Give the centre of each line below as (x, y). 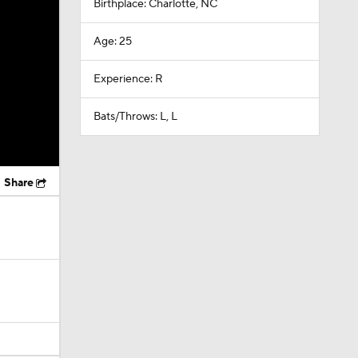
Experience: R (128, 79)
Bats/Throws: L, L (135, 117)
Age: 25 (112, 42)
